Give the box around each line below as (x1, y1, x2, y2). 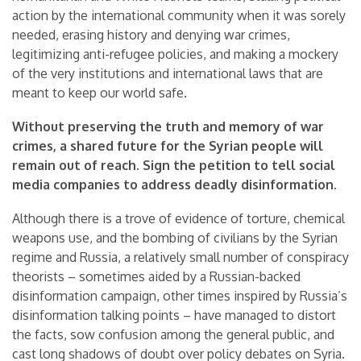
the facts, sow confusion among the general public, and (12, 326, 334, 342)
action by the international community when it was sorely (12, 6, 346, 23)
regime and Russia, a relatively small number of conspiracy (12, 248, 349, 265)
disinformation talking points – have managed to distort (12, 306, 336, 323)
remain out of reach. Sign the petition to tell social (12, 156, 335, 173)
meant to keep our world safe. (12, 84, 187, 101)
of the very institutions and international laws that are (12, 64, 323, 81)
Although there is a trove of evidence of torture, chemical (12, 210, 345, 226)
